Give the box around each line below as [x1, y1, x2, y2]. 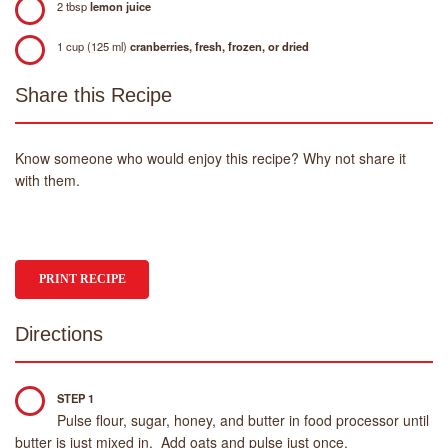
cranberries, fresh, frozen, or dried [130, 37, 309, 54]
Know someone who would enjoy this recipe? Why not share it [15, 147, 406, 168]
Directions [15, 322, 103, 345]
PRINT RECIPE [38, 271, 126, 286]
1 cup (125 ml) [57, 37, 130, 54]
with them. [15, 169, 80, 190]
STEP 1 [57, 389, 94, 406]
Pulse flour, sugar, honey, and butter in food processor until [57, 409, 429, 430]
